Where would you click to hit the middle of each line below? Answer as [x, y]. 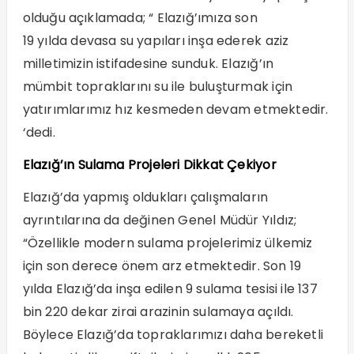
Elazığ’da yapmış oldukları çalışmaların [145, 197]
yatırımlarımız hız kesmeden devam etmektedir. [175, 109]
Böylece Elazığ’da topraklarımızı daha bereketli [173, 334]
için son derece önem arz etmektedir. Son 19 [162, 265]
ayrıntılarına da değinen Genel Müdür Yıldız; [160, 220]
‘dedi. [39, 132]
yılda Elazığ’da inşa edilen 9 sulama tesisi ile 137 [170, 288]
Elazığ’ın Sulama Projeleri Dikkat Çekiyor [149, 164]
